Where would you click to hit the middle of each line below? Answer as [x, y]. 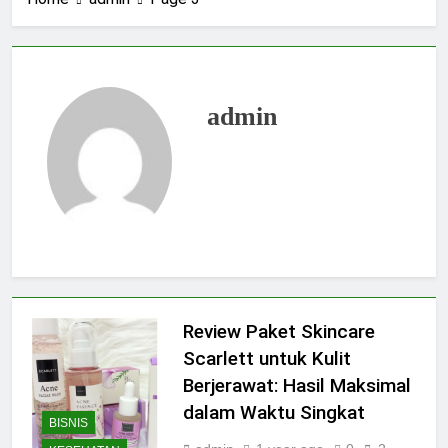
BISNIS [68, 422]
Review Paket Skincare [278, 332]
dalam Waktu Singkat [273, 413]
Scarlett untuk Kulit [266, 359]
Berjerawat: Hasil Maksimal [296, 386]
